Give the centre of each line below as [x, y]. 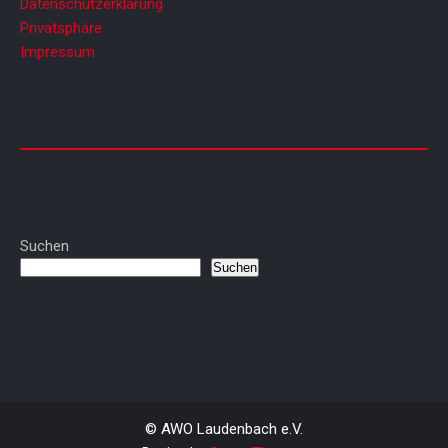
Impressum [57, 52]
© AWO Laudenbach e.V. [224, 429]
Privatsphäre [61, 28]
